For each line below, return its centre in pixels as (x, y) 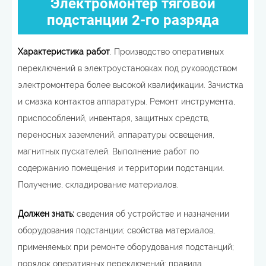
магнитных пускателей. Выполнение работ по (108, 151)
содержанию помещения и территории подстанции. (121, 168)
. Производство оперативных (167, 52)
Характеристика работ (64, 52)
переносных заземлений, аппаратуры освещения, (116, 135)
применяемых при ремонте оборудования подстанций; (126, 247)
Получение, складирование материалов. (98, 185)
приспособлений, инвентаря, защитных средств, (114, 118)
